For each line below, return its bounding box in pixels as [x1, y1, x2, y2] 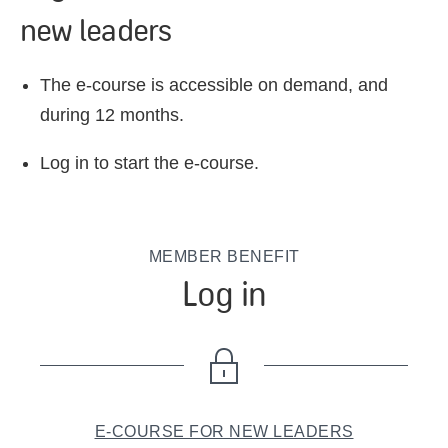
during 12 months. [40, 105, 184, 125]
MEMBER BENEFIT [148, 248, 300, 265]
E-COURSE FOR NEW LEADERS [94, 423, 354, 440]
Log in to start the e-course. [40, 153, 259, 173]
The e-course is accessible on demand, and [40, 75, 388, 95]
